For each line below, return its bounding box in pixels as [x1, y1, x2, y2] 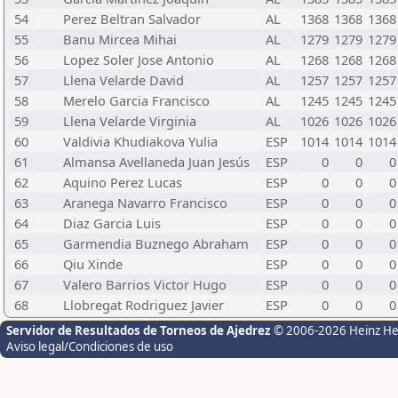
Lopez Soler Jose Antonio [63, 51, 214, 68]
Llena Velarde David [63, 71, 184, 89]
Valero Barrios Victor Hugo [63, 275, 227, 293]
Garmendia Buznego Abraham [63, 235, 249, 252]
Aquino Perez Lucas [63, 173, 182, 191]
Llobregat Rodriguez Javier [63, 296, 224, 314]
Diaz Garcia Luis [63, 214, 161, 232]
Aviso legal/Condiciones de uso [6, 338, 173, 354]
